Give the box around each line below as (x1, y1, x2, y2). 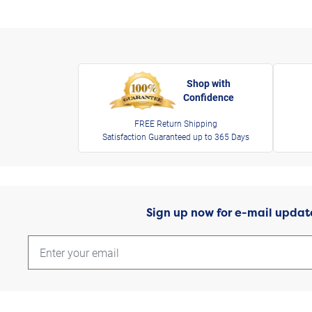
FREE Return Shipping (134, 118, 217, 130)
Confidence (183, 91, 234, 104)
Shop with (187, 77, 231, 91)
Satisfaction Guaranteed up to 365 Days (102, 131, 249, 143)
